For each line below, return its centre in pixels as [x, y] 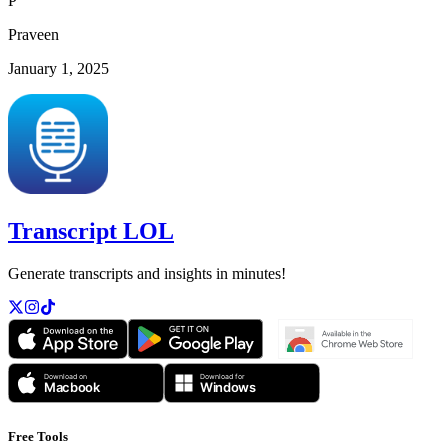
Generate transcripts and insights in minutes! [147, 273]
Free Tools [38, 436]
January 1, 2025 [58, 69]
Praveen [33, 35]
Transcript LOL [91, 230]
